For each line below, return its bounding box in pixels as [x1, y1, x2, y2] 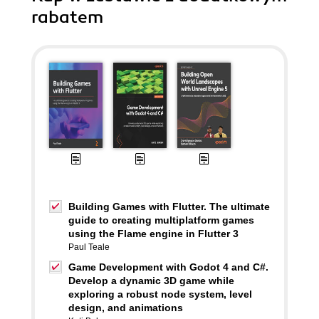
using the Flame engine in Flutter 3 [68, 228, 239, 239]
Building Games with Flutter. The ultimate [68, 201, 270, 212]
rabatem [31, 6, 103, 28]
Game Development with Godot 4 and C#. [68, 261, 268, 273]
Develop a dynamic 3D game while [68, 275, 234, 286]
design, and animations [68, 302, 183, 313]
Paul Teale [68, 242, 110, 252]
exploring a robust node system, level [68, 288, 252, 300]
